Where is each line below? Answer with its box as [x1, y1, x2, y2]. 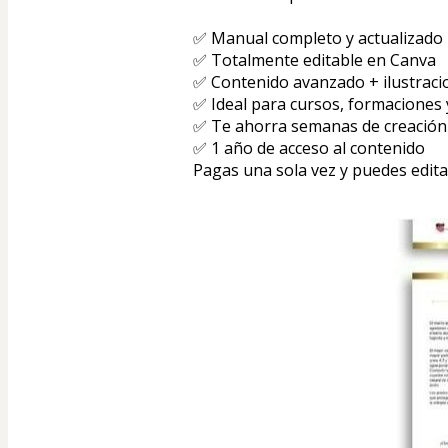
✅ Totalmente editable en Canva [193, 49, 436, 72]
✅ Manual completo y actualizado [193, 27, 443, 50]
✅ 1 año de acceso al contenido [193, 137, 425, 160]
